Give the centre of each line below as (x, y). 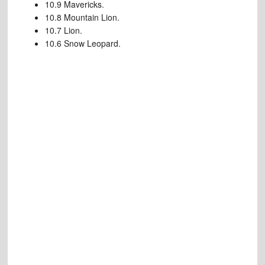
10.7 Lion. (63, 30)
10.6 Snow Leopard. (83, 43)
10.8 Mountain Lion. (82, 17)
